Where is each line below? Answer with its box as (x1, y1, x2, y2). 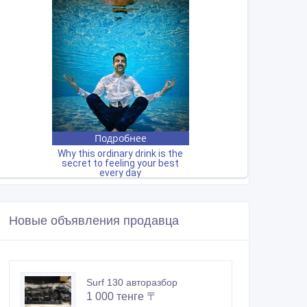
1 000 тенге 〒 (86, 291, 158, 303)
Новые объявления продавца (9, 214, 179, 228)
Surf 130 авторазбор (86, 277, 177, 288)
